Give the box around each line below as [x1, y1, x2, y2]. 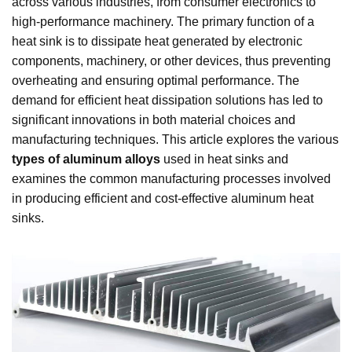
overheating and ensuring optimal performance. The [12, 73, 299, 87]
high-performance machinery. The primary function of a [12, 14, 314, 28]
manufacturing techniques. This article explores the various [12, 132, 339, 146]
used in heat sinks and [160, 152, 288, 166]
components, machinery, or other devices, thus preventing [12, 53, 331, 68]
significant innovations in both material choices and [12, 112, 295, 126]
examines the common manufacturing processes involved [12, 171, 331, 185]
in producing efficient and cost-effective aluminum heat [12, 191, 313, 205]
